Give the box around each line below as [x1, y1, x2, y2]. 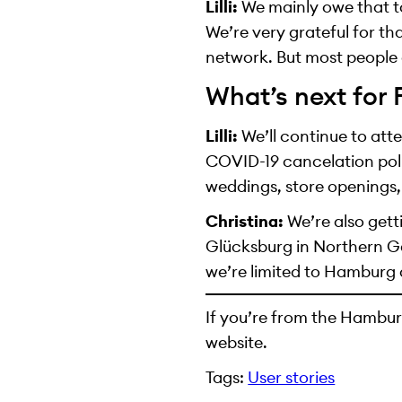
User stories [248, 366, 336, 388]
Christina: [205, 210, 284, 232]
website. [205, 332, 268, 354]
